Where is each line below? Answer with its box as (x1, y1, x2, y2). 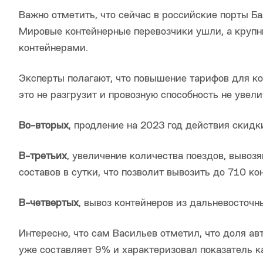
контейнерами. (19, 43, 88, 54)
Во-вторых (19, 121, 69, 131)
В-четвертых (19, 198, 79, 209)
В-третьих (19, 151, 67, 162)
